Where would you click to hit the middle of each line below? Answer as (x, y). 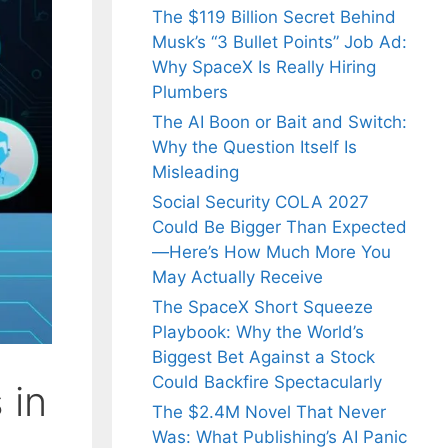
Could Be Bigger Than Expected (279, 227)
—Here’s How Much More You (271, 252)
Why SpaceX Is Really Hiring (264, 67)
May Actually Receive (237, 277)
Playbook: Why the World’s (258, 332)
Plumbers (190, 92)
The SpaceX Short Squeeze (262, 307)
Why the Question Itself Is (254, 147)
